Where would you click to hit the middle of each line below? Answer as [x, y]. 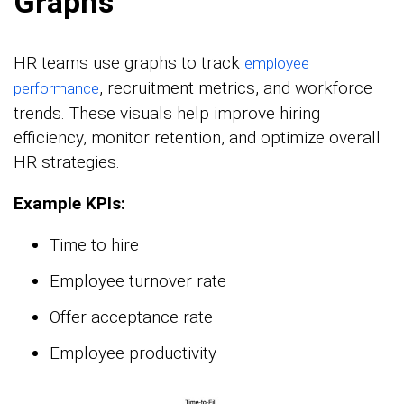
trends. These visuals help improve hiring [167, 113]
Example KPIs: [69, 203]
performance [56, 88]
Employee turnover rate [138, 280]
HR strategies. [67, 161]
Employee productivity [133, 353]
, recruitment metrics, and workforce [236, 87]
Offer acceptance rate [131, 317]
